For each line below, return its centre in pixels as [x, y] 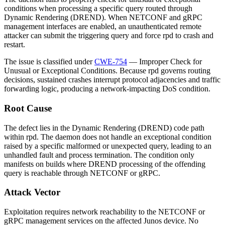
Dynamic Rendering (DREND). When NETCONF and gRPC [103, 18]
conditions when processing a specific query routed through [98, 9]
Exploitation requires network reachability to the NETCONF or [104, 211]
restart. [15, 45]
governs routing [185, 71]
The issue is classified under [49, 62]
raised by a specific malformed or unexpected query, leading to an [108, 146]
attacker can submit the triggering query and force [83, 36]
